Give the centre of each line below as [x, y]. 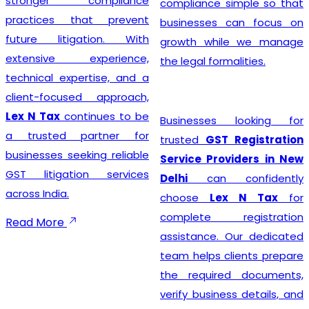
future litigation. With [77, 39]
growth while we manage [232, 41]
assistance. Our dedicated [232, 236]
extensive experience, [77, 58]
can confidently [246, 178]
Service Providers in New [232, 159]
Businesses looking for [232, 120]
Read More [36, 222]
